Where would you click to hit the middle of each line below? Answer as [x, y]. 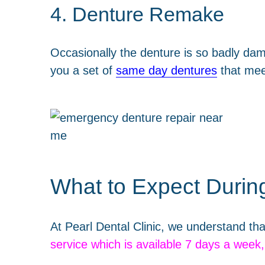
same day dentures [166, 70]
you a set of [83, 70]
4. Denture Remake [137, 14]
